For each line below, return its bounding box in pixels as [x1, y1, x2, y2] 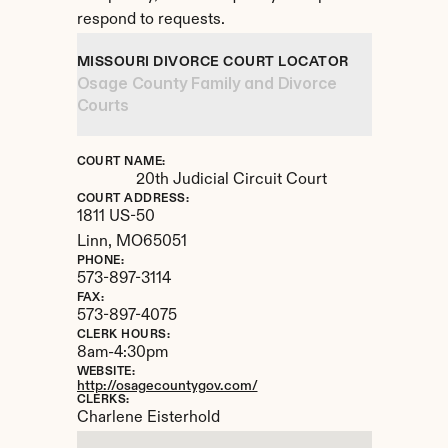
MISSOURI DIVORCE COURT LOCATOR [76, 55, 349, 69]
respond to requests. [76, 12, 225, 28]
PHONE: [76, 255, 125, 267]
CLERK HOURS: [76, 329, 171, 341]
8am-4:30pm [76, 345, 168, 361]
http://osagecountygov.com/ [76, 379, 258, 393]
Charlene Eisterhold [76, 410, 220, 426]
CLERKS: [76, 394, 130, 406]
